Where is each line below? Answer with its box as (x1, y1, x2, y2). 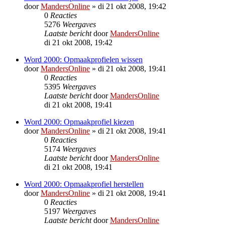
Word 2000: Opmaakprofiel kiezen (24, 117, 134, 126)
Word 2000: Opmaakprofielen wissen (24, 55, 143, 64)
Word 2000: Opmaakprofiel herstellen (24, 179, 144, 188)
